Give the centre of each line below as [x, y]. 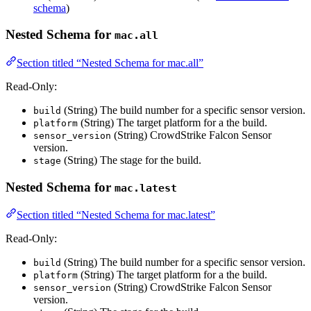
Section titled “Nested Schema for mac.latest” [116, 215]
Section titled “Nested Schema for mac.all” [110, 63]
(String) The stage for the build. [131, 160]
